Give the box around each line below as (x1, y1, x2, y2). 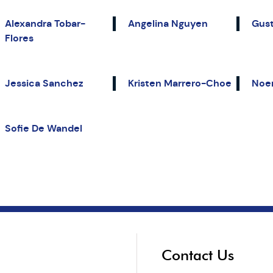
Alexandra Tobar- (4, 16, 85, 30)
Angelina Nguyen (128, 16, 208, 30)
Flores (4, 31, 34, 44)
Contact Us (161, 246, 234, 264)
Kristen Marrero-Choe (128, 76, 232, 90)
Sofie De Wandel (4, 121, 82, 135)
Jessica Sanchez (4, 76, 83, 90)
